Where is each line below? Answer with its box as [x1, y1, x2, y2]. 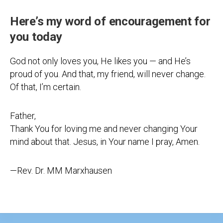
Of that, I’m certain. [10, 82, 81, 92]
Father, [10, 111, 36, 121]
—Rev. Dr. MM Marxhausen [10, 165, 112, 176]
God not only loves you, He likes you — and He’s [10, 56, 191, 66]
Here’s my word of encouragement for [10, 14, 211, 28]
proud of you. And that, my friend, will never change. [10, 69, 206, 79]
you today [10, 30, 62, 44]
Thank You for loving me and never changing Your [10, 123, 198, 134]
